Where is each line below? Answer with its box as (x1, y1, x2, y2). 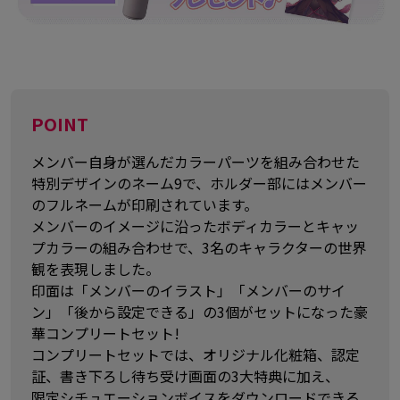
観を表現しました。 (31, 257, 161, 279)
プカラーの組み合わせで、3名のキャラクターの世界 (31, 236, 367, 258)
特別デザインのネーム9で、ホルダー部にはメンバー (31, 171, 368, 194)
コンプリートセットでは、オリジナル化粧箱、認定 (31, 343, 361, 365)
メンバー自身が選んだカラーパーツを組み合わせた (31, 150, 361, 172)
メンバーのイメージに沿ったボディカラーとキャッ (31, 214, 360, 237)
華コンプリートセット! (31, 321, 180, 344)
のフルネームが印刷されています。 (31, 193, 259, 215)
